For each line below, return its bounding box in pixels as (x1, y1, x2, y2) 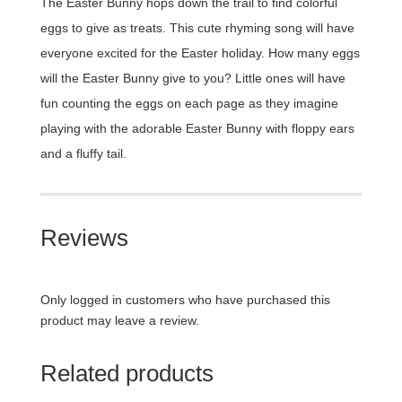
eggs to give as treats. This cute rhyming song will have (39, 21, 354, 36)
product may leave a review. (39, 313, 199, 328)
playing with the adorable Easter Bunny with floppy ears (39, 121, 354, 136)
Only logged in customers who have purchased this (39, 293, 330, 308)
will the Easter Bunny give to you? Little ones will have (39, 71, 345, 86)
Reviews (39, 224, 128, 252)
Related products (39, 360, 214, 388)
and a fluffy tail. (39, 146, 127, 162)
